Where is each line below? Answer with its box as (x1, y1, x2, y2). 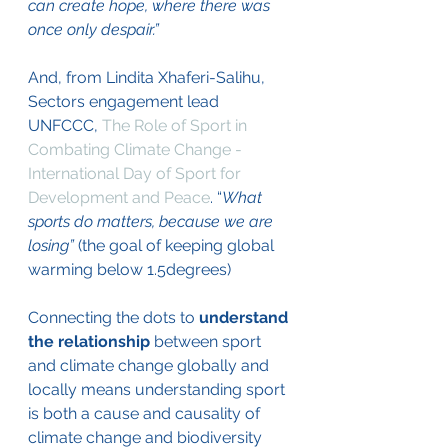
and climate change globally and (28, 355, 273, 375)
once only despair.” (28, 19, 159, 39)
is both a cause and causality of (28, 403, 264, 423)
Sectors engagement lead (28, 91, 223, 111)
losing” (28, 235, 78, 255)
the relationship (28, 331, 154, 351)
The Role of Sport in (102, 115, 251, 135)
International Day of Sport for (28, 163, 245, 183)
